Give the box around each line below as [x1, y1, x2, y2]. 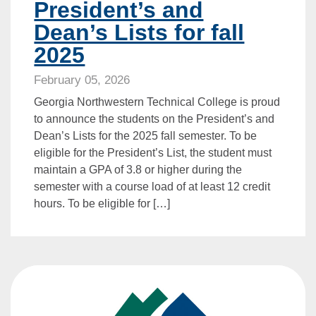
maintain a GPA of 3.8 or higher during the [34, 164, 243, 176]
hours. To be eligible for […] [34, 197, 171, 210]
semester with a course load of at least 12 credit [34, 181, 271, 193]
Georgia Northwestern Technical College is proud [34, 96, 281, 109]
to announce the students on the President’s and [34, 113, 275, 126]
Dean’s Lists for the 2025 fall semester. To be [34, 130, 257, 142]
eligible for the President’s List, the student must [34, 147, 272, 159]
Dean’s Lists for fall [34, 20, 245, 46]
